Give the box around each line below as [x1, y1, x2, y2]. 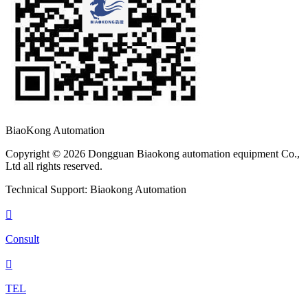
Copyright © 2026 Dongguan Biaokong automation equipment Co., [5, 147, 300, 159]
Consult [5, 232, 39, 245]
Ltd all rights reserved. [5, 159, 108, 172]
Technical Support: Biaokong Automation [5, 183, 186, 195]
